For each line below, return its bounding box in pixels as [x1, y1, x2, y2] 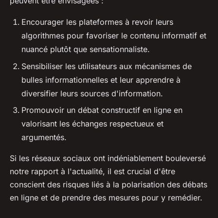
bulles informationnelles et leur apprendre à [21, 74, 181, 85]
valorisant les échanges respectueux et [21, 118, 163, 128]
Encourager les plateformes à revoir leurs [21, 17, 173, 27]
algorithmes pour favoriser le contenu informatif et [21, 31, 206, 41]
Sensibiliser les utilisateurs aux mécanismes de [21, 61, 192, 71]
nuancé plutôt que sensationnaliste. [21, 44, 150, 54]
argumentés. [21, 132, 67, 142]
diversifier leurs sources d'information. [21, 88, 163, 98]
